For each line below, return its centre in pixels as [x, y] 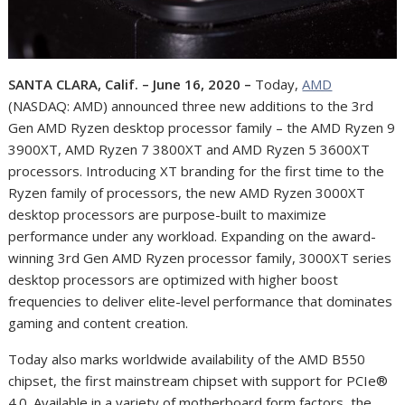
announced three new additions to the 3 [236, 106]
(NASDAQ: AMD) [60, 106]
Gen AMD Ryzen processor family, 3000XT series [236, 258]
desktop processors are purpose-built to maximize [168, 215]
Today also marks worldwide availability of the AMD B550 [187, 359]
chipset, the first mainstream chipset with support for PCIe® [198, 381]
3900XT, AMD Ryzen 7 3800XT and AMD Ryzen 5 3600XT [189, 150]
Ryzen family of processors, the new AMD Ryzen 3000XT [187, 193]
